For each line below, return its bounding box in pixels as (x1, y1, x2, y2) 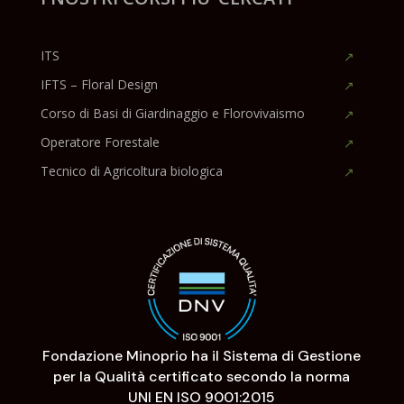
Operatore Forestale (40, 133, 160, 151)
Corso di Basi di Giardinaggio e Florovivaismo (40, 105, 305, 123)
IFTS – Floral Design (40, 76, 158, 94)
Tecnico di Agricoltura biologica (40, 162, 223, 180)
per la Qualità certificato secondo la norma (53, 366, 351, 386)
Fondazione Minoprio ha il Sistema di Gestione (42, 345, 362, 365)
